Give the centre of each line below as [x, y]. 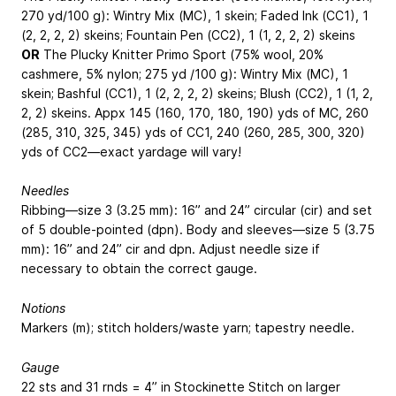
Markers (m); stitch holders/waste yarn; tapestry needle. [188, 328]
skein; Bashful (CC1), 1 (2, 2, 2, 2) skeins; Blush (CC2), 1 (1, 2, [197, 93]
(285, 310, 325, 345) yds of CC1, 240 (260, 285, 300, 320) [193, 132]
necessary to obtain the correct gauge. [139, 269]
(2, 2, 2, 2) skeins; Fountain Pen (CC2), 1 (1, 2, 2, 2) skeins [188, 34]
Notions [43, 308]
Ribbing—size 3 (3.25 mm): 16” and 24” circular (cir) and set [197, 210]
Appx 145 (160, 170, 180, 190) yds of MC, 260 [232, 112]
